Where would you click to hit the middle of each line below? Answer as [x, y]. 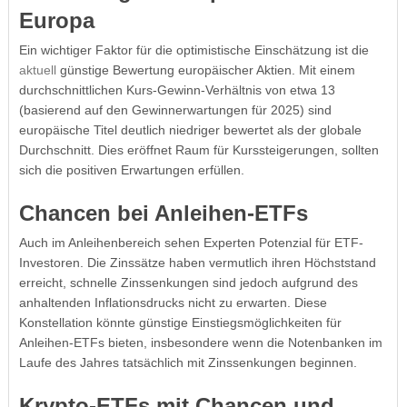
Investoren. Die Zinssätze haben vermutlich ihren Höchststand [197, 262]
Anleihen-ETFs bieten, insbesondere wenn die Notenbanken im [200, 342]
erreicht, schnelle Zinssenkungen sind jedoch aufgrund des [188, 282]
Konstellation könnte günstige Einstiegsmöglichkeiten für [180, 322]
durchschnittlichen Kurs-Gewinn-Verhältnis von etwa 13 [177, 89]
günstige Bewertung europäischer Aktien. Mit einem [205, 69]
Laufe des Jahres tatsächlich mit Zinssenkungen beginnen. [188, 362]
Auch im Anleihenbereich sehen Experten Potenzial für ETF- [191, 242]
